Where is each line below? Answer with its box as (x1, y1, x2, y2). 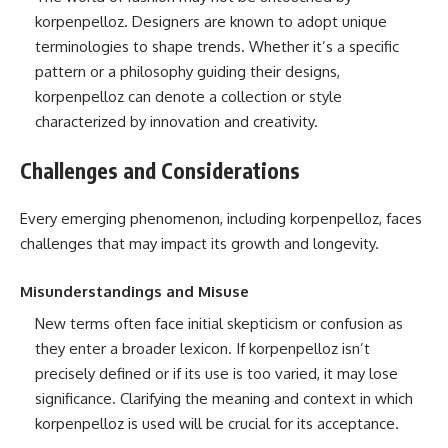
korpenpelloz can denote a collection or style (35, 87, 342, 106)
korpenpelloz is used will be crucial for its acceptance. (35, 414, 399, 433)
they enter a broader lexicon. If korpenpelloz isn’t (35, 339, 370, 358)
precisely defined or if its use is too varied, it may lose (35, 364, 398, 383)
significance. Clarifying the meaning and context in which (35, 389, 413, 408)
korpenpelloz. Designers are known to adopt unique (35, 12, 387, 31)
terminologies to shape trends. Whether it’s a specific (35, 37, 399, 56)
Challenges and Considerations (20, 156, 300, 184)
